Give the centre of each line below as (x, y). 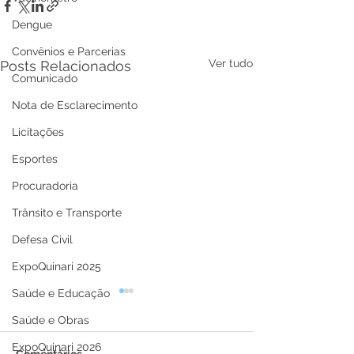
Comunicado (45, 78)
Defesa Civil (42, 239)
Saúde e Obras (51, 320)
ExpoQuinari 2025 (56, 266)
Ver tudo (231, 64)
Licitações (38, 132)
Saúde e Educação (61, 293)
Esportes (35, 159)
